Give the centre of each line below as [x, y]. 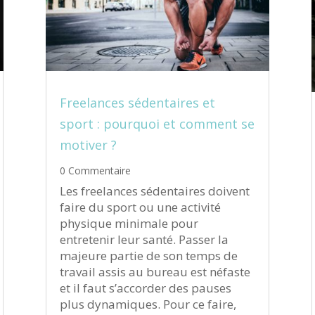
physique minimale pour [129, 224]
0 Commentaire [95, 171]
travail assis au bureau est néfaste [155, 272]
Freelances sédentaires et [137, 103]
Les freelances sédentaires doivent [154, 191]
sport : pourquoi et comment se [157, 124]
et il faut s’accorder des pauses [145, 288]
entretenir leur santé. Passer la [144, 240]
